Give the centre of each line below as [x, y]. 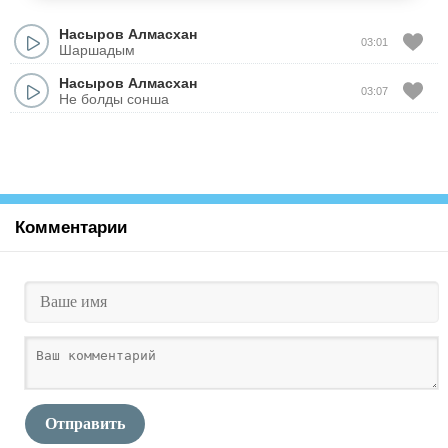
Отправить [85, 423]
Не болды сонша [114, 98]
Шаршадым [97, 49]
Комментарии [71, 227]
